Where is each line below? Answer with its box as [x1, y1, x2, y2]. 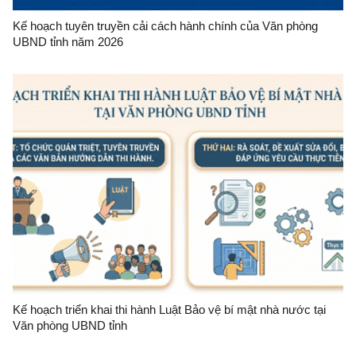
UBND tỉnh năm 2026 [13, 35, 123, 49]
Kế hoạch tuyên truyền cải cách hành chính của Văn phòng [13, 19, 318, 33]
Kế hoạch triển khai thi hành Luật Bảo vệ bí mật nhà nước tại [13, 303, 326, 317]
